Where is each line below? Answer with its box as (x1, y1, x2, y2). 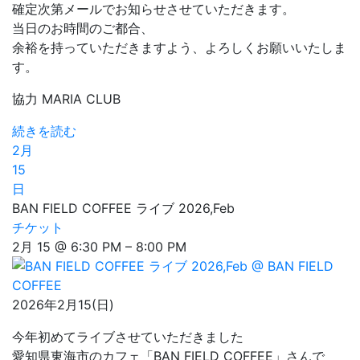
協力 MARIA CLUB (12, 91, 121, 108)
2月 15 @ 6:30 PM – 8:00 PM (12, 239, 186, 256)
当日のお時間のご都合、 (12, 20, 153, 37)
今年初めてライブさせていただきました (12, 329, 243, 346)
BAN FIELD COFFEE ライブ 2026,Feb (12, 200, 235, 217)
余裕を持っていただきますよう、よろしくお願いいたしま (12, 39, 346, 56)
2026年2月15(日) (12, 297, 114, 313)
